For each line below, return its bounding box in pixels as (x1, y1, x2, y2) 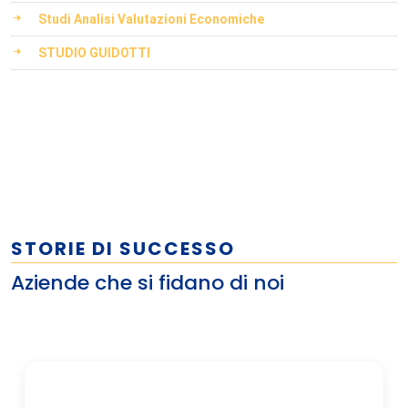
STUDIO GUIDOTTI (38, 46, 150, 60)
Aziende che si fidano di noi (11, 269, 284, 297)
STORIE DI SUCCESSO (11, 236, 235, 261)
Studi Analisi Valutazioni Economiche (38, 12, 264, 26)
